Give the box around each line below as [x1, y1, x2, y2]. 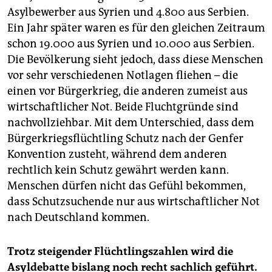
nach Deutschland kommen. [7, 211, 149, 225]
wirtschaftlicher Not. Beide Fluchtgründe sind [7, 100, 239, 114]
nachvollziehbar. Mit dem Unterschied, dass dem [7, 116, 254, 130]
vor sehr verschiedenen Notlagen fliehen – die [7, 69, 238, 83]
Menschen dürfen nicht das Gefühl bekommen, [7, 179, 246, 193]
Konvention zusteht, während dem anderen [7, 148, 227, 161]
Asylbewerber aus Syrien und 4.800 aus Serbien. [7, 5, 249, 19]
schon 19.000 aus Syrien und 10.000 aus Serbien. [7, 37, 254, 51]
